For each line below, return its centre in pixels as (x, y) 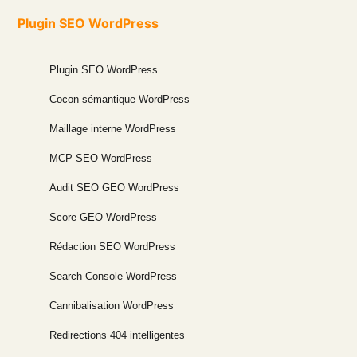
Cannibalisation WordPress (112, 305)
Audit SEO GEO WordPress (115, 187)
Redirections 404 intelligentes (118, 335)
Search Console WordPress (114, 276)
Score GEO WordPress (104, 217)
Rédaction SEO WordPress (113, 246)
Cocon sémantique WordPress (120, 99)
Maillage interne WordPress (113, 128)
